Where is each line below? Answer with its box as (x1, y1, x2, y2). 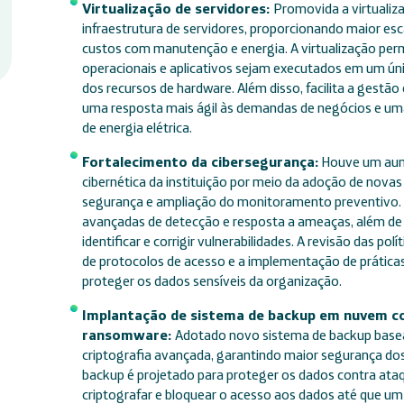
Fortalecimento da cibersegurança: (81, 152, 318, 170)
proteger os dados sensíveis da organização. (81, 271, 342, 289)
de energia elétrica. (81, 118, 192, 136)
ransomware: (81, 326, 175, 344)
